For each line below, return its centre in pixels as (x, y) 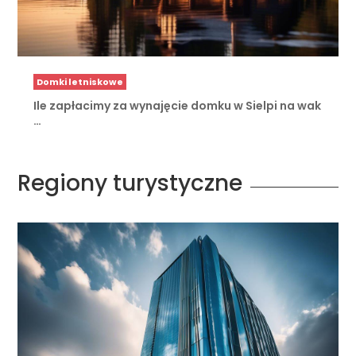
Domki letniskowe (80, 82)
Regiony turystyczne (130, 183)
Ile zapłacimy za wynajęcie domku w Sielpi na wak (178, 105)
